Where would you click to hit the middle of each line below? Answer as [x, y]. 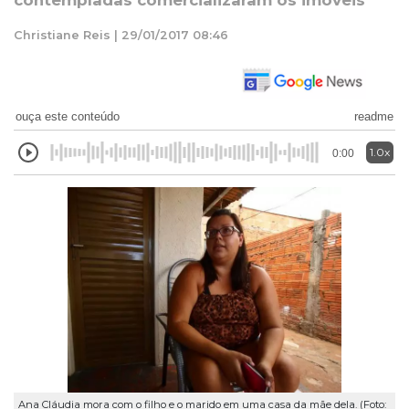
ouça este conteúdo [68, 116]
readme [374, 116]
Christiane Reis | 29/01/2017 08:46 [121, 35]
